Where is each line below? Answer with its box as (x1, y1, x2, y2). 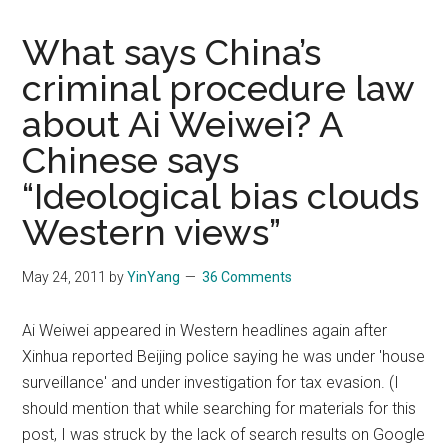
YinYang (127, 268, 181, 285)
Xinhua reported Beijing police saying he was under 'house (22, 346, 426, 366)
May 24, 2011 (22, 268, 107, 285)
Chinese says (22, 138, 240, 181)
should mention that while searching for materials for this (22, 398, 417, 418)
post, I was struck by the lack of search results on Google (22, 424, 426, 444)
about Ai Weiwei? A (22, 102, 343, 145)
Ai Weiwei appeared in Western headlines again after (22, 320, 388, 340)
